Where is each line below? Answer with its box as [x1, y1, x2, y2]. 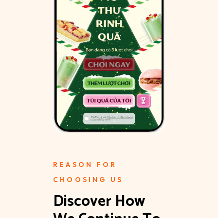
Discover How [53, 189, 148, 214]
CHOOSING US [53, 175, 124, 184]
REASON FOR [53, 160, 117, 169]
